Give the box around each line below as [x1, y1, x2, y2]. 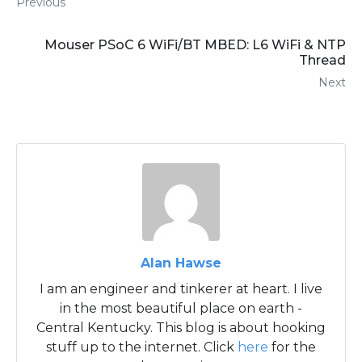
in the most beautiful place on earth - [60, 301, 302, 317]
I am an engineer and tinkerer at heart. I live [40, 281, 322, 297]
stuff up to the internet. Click [46, 339, 238, 356]
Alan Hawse [141, 255, 221, 271]
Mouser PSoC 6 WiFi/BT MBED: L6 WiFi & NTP [44, 37, 346, 53]
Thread [299, 53, 346, 69]
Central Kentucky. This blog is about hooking [36, 320, 326, 336]
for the [268, 339, 316, 356]
